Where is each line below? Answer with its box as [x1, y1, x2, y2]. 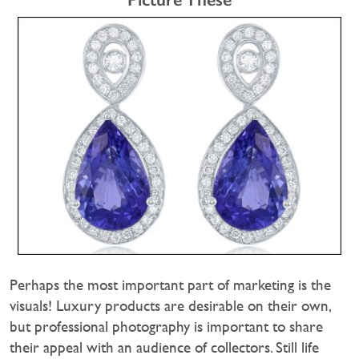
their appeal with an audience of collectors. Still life [10, 339, 319, 357]
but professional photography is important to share [10, 318, 323, 336]
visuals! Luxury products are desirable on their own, [10, 297, 330, 315]
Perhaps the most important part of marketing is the [10, 276, 331, 294]
